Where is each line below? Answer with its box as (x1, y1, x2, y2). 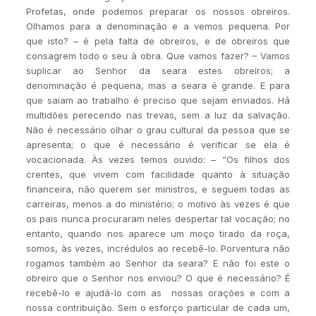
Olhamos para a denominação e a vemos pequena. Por (25, 20, 291, 32)
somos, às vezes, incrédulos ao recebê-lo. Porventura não (25, 243, 291, 254)
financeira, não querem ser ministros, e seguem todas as (25, 183, 291, 195)
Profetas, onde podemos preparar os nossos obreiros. (25, 6, 291, 17)
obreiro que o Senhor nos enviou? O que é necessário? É (25, 272, 291, 284)
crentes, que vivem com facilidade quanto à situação (25, 169, 291, 180)
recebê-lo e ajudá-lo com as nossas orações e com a (25, 287, 291, 298)
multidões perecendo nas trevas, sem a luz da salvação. (25, 109, 291, 121)
